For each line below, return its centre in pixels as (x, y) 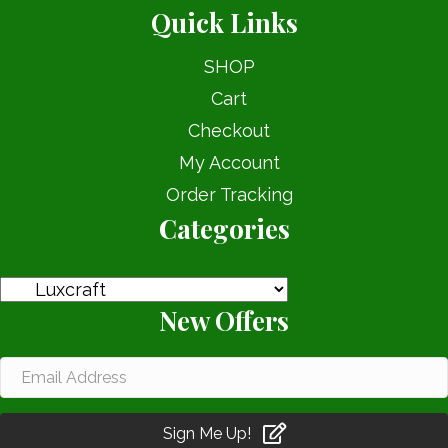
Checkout (229, 131)
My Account (229, 163)
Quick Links (224, 23)
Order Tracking (229, 195)
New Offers (224, 321)
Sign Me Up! (206, 434)
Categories (224, 229)
